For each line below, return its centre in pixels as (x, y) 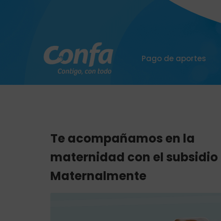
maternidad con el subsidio (134, 157)
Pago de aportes (174, 58)
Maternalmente (98, 176)
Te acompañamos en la (123, 138)
